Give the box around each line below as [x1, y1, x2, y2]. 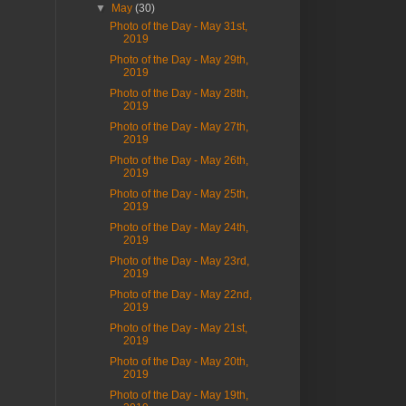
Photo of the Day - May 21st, [109, 322, 247, 335]
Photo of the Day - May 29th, [109, 53, 248, 67]
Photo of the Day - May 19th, [109, 389, 248, 402]
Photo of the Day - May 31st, [109, 20, 247, 34]
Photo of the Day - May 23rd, [109, 255, 249, 268]
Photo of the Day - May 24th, [109, 221, 248, 235]
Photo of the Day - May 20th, [109, 355, 248, 369]
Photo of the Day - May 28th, [109, 87, 248, 101]
